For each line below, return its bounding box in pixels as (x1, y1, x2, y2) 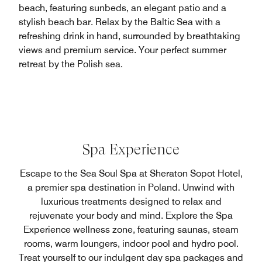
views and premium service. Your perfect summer (19, 44, 226, 56)
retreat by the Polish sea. (19, 58, 123, 70)
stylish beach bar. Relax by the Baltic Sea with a (19, 16, 220, 28)
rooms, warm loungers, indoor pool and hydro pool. (23, 238, 239, 250)
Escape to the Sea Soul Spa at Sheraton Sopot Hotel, (19, 168, 243, 180)
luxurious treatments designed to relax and (40, 196, 222, 208)
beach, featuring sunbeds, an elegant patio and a (19, 2, 226, 14)
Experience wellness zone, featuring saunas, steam (23, 224, 239, 236)
